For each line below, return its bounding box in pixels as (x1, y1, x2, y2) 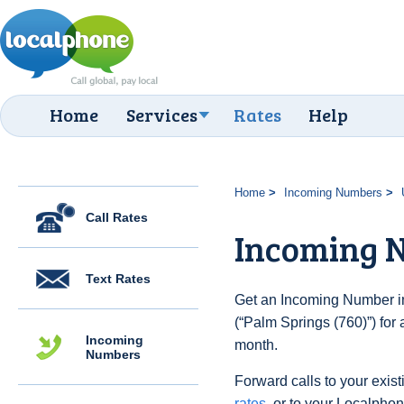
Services (126, 102, 197, 127)
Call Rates (86, 210, 148, 225)
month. (234, 337, 278, 353)
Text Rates (86, 271, 151, 286)
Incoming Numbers (283, 186, 382, 199)
